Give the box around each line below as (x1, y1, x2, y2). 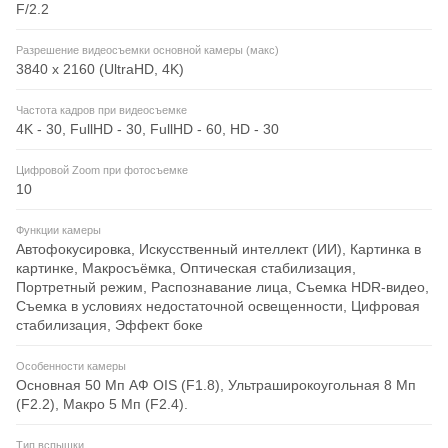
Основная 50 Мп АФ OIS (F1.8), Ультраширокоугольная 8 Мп (16, 377, 416, 394)
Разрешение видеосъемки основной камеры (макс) (16, 44, 279, 57)
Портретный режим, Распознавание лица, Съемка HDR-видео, (16, 279, 429, 296)
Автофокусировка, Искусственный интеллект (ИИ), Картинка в (16, 241, 421, 258)
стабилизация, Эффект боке (16, 317, 203, 334)
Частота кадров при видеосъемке (16, 104, 187, 117)
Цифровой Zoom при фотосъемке (16, 164, 188, 177)
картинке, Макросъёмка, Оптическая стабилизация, (16, 260, 356, 277)
